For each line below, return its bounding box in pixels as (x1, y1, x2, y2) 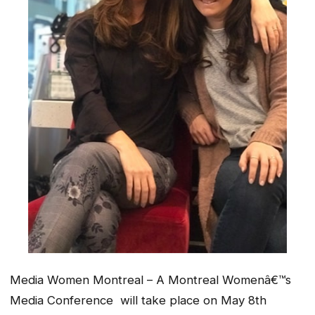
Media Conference (10, 293, 117, 308)
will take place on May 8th (117, 293, 266, 308)
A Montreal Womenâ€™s (153, 273, 291, 288)
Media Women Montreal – (10, 273, 153, 288)
